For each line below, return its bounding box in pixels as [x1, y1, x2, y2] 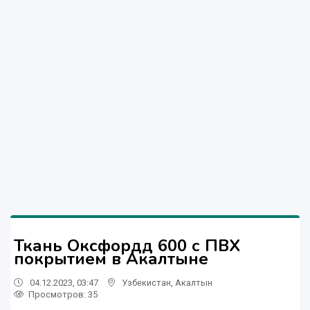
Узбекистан [122, 277, 171, 288]
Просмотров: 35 [28, 289, 98, 300]
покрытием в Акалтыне [14, 247, 208, 270]
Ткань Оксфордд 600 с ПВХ [14, 234, 240, 257]
